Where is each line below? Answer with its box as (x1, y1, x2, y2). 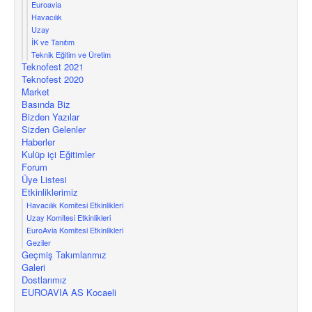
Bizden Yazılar (22, 109, 79, 123)
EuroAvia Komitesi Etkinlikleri (26, 224, 123, 235)
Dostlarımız (22, 272, 67, 286)
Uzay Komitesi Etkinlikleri (26, 211, 111, 223)
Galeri (22, 260, 45, 274)
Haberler (22, 134, 55, 148)
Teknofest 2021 (22, 59, 84, 73)
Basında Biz (22, 97, 70, 111)
